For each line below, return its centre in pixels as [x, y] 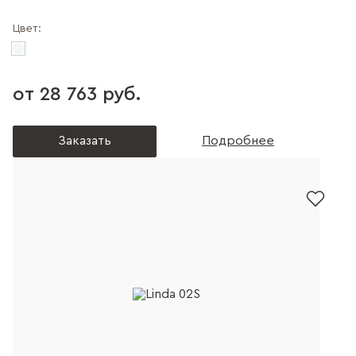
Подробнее [238, 141]
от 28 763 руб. [77, 95]
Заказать [85, 141]
